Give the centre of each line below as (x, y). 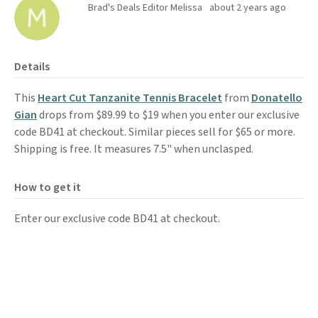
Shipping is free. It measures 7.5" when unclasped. (134, 149)
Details (32, 67)
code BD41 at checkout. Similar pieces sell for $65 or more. (155, 132)
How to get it (48, 187)
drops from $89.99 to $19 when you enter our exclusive (168, 115)
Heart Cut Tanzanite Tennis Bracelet (130, 98)
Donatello (277, 98)
